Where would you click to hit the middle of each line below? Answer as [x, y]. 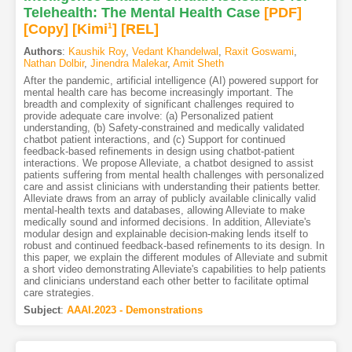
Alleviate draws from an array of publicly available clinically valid [169, 198]
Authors [42, 51]
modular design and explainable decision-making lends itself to [165, 233]
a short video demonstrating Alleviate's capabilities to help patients [174, 269]
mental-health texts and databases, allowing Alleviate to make [164, 210]
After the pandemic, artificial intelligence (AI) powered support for [170, 80]
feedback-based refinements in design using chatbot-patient [159, 151]
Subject [42, 310]
